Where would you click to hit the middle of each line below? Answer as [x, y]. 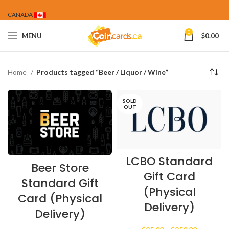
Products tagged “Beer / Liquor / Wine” [102, 72]
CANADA [21, 15]
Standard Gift [60, 184]
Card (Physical [60, 199]
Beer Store [60, 168]
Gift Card [169, 177]
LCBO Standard [169, 162]
